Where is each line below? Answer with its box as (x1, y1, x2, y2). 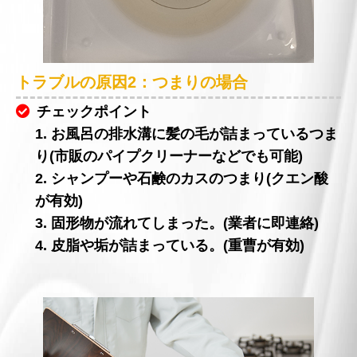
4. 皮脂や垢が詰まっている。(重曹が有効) (35, 237, 305, 254)
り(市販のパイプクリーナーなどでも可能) (35, 148, 304, 165)
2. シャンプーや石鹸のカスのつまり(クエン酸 (35, 171, 329, 187)
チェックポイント (36, 104, 151, 120)
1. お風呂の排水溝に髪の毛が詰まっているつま (35, 126, 339, 143)
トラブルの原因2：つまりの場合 (15, 73, 248, 92)
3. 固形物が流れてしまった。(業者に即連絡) (35, 215, 320, 232)
